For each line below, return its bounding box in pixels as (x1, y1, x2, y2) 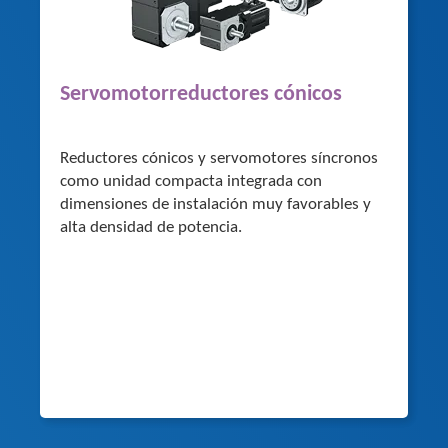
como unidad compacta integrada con (60, 172, 322, 190)
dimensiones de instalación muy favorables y (60, 195, 371, 213)
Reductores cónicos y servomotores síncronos (60, 149, 378, 167)
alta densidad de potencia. (60, 218, 242, 236)
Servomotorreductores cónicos (60, 82, 342, 106)
